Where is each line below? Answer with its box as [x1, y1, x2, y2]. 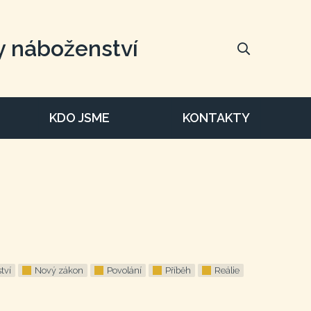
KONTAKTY [182, 110, 250, 125]
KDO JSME [49, 110, 110, 125]
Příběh [165, 265, 191, 276]
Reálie [215, 265, 239, 276]
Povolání [107, 265, 142, 276]
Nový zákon [35, 265, 83, 276]
